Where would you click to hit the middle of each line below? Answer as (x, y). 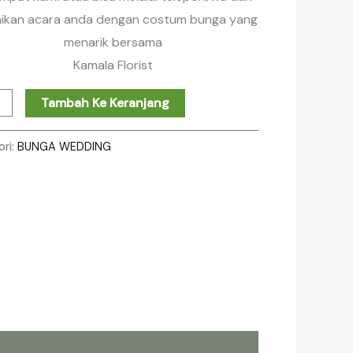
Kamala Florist (113, 65)
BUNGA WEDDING (65, 146)
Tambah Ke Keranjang (106, 102)
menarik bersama (113, 42)
